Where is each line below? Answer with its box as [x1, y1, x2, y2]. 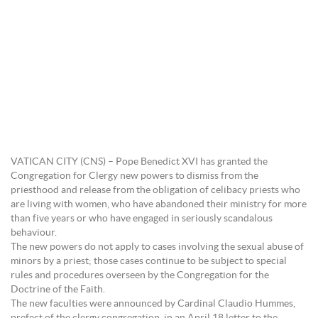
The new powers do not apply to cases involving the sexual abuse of [11, 242, 304, 252]
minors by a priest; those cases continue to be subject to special [11, 256, 287, 266]
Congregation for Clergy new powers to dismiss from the [11, 171, 258, 181]
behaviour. [11, 228, 57, 238]
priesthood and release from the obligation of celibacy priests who [11, 185, 300, 195]
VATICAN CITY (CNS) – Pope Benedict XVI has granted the [11, 157, 268, 167]
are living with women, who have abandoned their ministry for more [11, 199, 307, 209]
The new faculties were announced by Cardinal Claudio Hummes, [11, 299, 295, 309]
